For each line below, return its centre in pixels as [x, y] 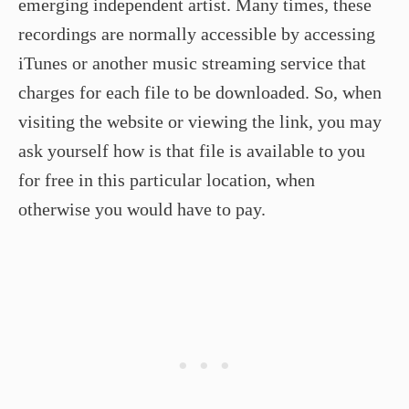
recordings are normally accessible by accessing [197, 33]
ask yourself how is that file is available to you [192, 150]
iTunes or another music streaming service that [192, 63]
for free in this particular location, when [167, 179]
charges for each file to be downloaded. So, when [200, 92]
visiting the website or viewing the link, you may [200, 121]
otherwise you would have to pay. [142, 209]
